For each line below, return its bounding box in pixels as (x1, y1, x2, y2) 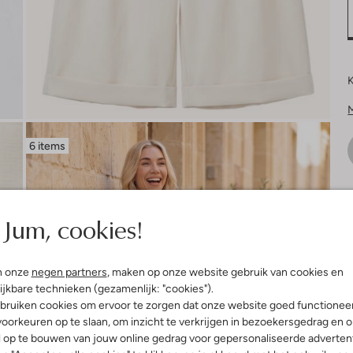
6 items (28, 139, 65, 152)
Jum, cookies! (2, 211, 143, 247)
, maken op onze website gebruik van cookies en (106, 266, 344, 278)
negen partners (31, 266, 107, 278)
